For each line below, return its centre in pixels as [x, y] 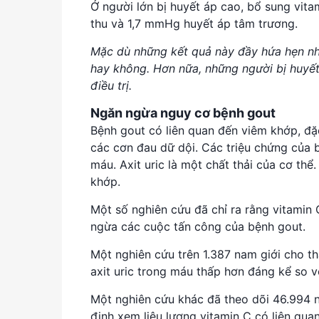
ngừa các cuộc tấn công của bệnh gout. [200, 226]
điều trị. [111, 85]
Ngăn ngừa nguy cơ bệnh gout [183, 113]
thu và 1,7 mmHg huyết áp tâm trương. [196, 23]
